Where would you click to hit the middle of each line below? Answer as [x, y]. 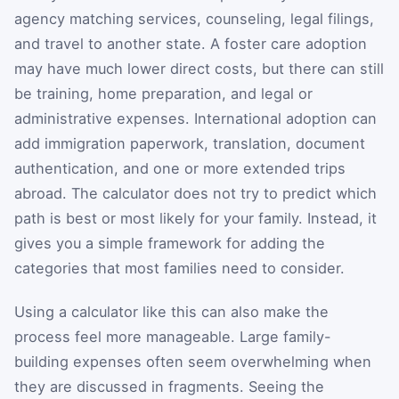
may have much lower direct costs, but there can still [199, 68]
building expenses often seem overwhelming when [193, 362]
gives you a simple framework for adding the [170, 243]
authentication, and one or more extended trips [180, 168]
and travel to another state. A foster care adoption [191, 43]
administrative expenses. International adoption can [195, 118]
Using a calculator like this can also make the [171, 312]
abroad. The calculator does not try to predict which [195, 193]
